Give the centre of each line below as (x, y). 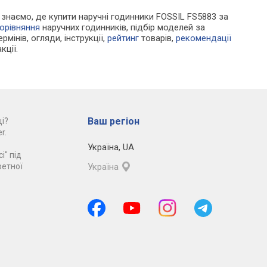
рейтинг (123, 38)
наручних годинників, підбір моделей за (123, 27)
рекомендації (204, 38)
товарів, (158, 38)
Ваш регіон (113, 121)
